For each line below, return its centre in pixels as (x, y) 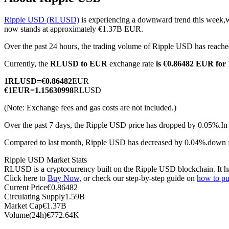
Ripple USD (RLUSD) (42, 20)
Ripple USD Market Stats (45, 160)
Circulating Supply (35, 197)
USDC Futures (49, 223)
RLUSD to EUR (79, 64)
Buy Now (63, 178)
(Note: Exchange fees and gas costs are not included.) (90, 108)
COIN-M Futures (53, 47)
